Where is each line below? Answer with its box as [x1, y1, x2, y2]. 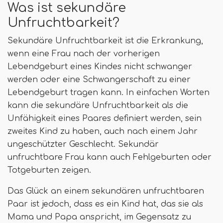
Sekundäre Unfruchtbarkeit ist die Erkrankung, [7, 36, 203, 45]
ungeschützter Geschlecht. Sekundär [7, 139, 159, 149]
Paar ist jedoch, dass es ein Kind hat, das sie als [7, 199, 203, 209]
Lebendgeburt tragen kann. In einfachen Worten [7, 88, 210, 97]
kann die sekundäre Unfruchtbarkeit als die [7, 101, 188, 110]
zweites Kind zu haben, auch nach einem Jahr [7, 126, 198, 136]
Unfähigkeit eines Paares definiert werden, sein [7, 113, 202, 123]
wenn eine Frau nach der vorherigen [7, 49, 160, 58]
